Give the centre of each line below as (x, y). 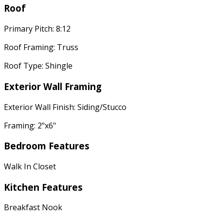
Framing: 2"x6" (30, 125)
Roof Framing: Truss (41, 47)
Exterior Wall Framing (53, 86)
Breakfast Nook (33, 208)
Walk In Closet (30, 166)
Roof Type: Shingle (38, 66)
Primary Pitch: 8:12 (37, 29)
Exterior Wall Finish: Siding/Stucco (65, 107)
